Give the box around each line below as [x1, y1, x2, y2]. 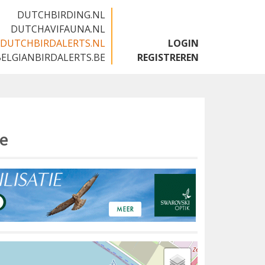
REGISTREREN [137, 51, 199, 64]
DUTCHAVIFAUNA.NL [11, 22, 105, 35]
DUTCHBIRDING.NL [17, 8, 105, 21]
